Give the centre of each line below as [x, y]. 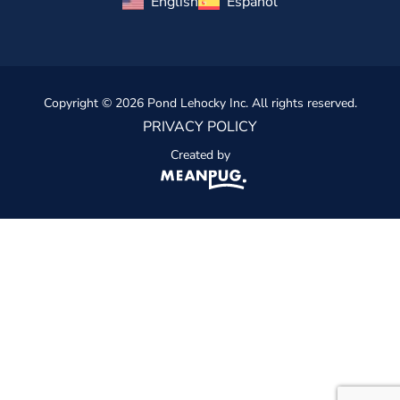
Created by [200, 155]
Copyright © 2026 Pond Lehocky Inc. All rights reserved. [200, 104]
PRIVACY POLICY [200, 127]
